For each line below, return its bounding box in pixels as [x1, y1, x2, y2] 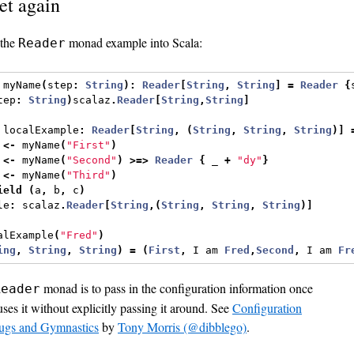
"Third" [66, 169, 111, 182]
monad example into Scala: [66, 34, 202, 51]
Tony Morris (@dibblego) [118, 318, 247, 335]
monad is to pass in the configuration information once [40, 279, 313, 296]
